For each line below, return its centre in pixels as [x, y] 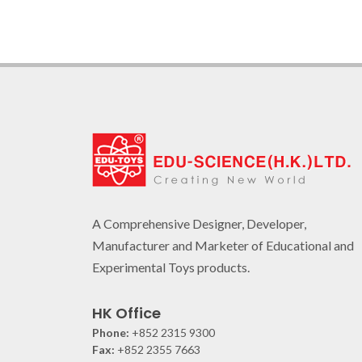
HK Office [126, 313]
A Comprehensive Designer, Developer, [199, 223]
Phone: [111, 332]
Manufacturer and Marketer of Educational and [223, 245]
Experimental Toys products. [171, 267]
